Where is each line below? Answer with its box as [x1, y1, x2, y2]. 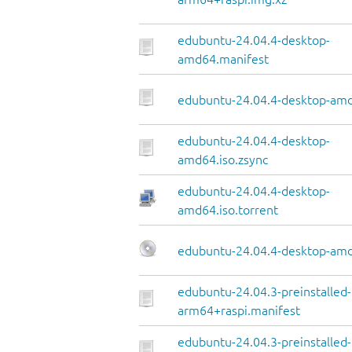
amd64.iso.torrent [178, 203, 278, 218]
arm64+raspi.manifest [178, 303, 300, 318]
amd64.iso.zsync [178, 152, 268, 167]
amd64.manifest [178, 52, 269, 67]
